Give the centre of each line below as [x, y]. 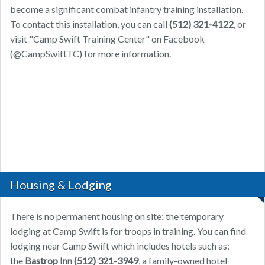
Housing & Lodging [61, 185]
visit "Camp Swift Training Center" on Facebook [107, 39]
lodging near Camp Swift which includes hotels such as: [120, 246]
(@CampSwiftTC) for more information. [91, 54]
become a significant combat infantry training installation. [127, 9]
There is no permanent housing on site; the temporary [117, 216]
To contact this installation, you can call [90, 24]
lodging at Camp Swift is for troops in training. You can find [128, 231]
